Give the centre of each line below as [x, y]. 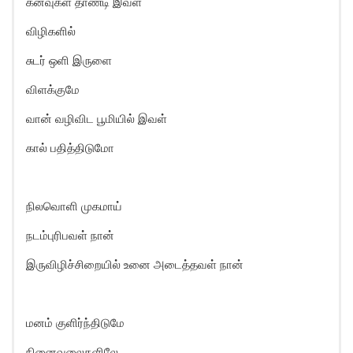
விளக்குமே [53, 89]
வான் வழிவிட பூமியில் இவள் [97, 119]
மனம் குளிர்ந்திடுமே [75, 323]
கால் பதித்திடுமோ [70, 148]
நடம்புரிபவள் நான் [70, 235]
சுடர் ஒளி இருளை [69, 60]
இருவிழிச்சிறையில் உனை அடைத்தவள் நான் [135, 264]
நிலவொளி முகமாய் [74, 206]
